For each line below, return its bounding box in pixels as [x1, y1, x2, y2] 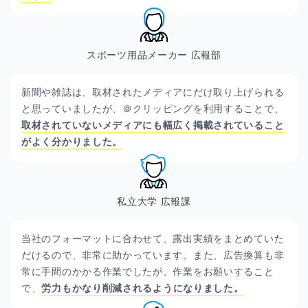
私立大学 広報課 [117, 195, 191, 208]
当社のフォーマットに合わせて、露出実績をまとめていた [21, 232, 285, 245]
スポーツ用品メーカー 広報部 [87, 48, 221, 62]
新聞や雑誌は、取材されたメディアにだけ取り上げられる [21, 85, 285, 99]
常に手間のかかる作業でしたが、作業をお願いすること [21, 265, 274, 278]
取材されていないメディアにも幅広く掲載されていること [21, 118, 285, 132]
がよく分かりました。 [21, 135, 122, 148]
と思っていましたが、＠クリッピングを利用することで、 [21, 102, 285, 115]
